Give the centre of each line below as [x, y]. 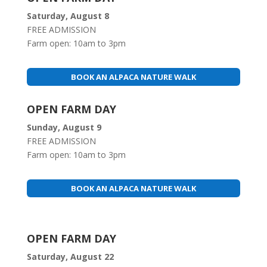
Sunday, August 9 [64, 128]
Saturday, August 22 [70, 256]
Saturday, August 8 [68, 16]
